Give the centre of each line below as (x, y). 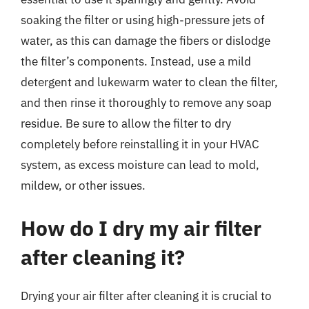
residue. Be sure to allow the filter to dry (126, 123)
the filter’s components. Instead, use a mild (136, 61)
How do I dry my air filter (141, 228)
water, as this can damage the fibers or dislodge (146, 41)
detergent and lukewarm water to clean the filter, (149, 82)
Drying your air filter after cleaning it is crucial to (146, 296)
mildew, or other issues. (83, 186)
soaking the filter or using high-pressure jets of (143, 20)
